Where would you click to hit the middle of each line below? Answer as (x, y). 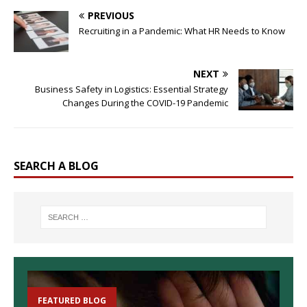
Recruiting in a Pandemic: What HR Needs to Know (182, 30)
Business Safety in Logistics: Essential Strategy (132, 89)
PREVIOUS (111, 15)
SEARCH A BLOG (56, 165)
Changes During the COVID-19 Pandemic (145, 102)
